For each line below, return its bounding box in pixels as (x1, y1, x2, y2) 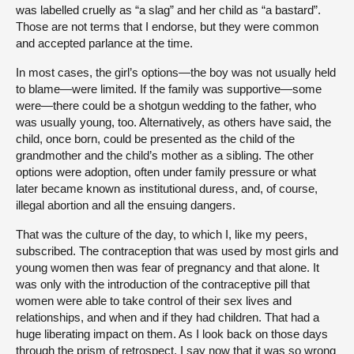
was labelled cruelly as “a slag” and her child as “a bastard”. (16, 2, 321, 17)
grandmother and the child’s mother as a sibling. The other (16, 148, 314, 162)
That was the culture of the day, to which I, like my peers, (16, 227, 307, 241)
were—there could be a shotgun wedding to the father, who (16, 98, 316, 112)
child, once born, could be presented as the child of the (16, 131, 295, 145)
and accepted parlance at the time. (16, 36, 193, 50)
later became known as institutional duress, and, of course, (16, 181, 318, 195)
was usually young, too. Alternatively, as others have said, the (16, 115, 331, 129)
